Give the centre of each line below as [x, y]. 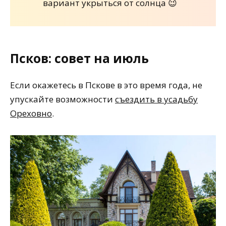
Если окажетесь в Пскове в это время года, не [106, 85]
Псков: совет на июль [79, 59]
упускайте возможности [63, 99]
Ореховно [31, 113]
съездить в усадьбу [156, 99]
